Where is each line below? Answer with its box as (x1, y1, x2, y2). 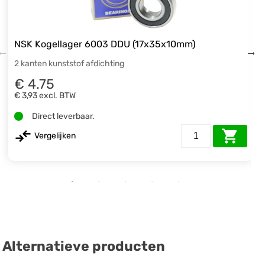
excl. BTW (39, 90, 76, 101)
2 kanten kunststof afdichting (14, 59, 125, 69)
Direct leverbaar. (32, 111, 95, 121)
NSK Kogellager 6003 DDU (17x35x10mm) (14, 38, 196, 50)
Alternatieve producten (2, 238, 166, 255)
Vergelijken (34, 131, 76, 141)
